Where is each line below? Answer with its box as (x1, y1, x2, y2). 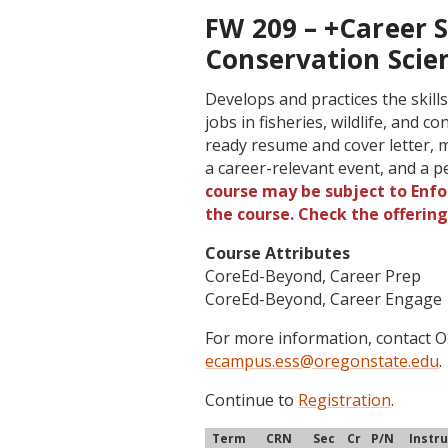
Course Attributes (205, 242, 351, 264)
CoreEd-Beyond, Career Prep (205, 265, 422, 287)
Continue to (205, 389, 299, 411)
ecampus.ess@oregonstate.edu (205, 350, 440, 372)
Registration (298, 389, 392, 411)
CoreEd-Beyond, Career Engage (205, 288, 443, 310)
